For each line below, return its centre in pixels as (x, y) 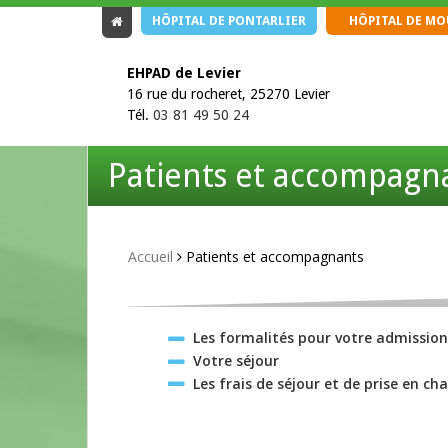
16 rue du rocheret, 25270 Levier (228, 94)
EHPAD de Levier (184, 73)
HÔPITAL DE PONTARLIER (228, 21)
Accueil (150, 256)
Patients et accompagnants (273, 256)
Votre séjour (236, 360)
